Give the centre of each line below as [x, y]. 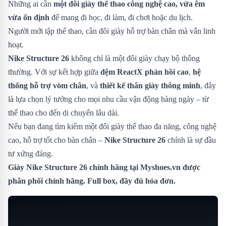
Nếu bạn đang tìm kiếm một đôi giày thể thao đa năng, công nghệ [112, 126]
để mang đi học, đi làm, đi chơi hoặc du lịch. [121, 17]
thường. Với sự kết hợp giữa [54, 72]
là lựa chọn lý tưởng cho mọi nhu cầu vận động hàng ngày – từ [108, 99]
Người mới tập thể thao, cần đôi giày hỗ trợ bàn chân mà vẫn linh [112, 31]
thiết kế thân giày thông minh [150, 85]
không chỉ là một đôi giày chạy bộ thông [134, 58]
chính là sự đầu [191, 140]
